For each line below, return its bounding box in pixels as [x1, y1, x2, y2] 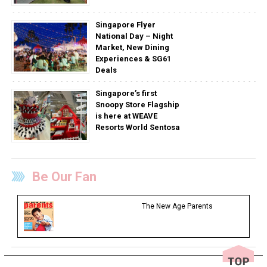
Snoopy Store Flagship [95, 100, 179, 110]
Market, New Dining [95, 43, 169, 52]
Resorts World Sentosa [95, 123, 180, 132]
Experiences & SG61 [95, 54, 171, 64]
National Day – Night [95, 32, 173, 41]
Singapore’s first [95, 89, 157, 98]
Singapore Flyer [95, 20, 156, 30]
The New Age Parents [141, 202, 213, 211]
